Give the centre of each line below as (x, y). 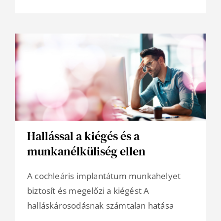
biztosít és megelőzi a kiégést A (88, 191)
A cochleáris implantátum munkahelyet (104, 176)
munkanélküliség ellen (86, 151)
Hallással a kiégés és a (83, 136)
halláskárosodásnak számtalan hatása (100, 206)
